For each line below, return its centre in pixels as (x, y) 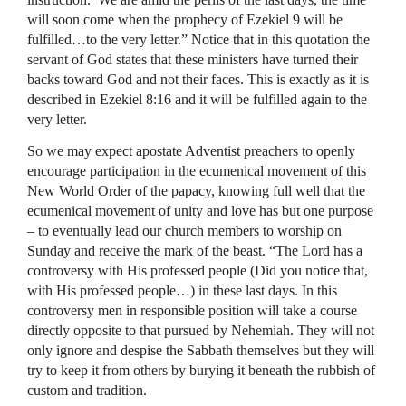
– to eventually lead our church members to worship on (184, 231)
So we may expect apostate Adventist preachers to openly (191, 151)
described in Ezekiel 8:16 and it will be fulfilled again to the (197, 99)
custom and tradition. (87, 390)
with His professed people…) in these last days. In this (182, 290)
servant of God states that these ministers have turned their (193, 59)
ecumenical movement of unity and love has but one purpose (200, 211)
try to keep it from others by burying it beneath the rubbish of (201, 370)
